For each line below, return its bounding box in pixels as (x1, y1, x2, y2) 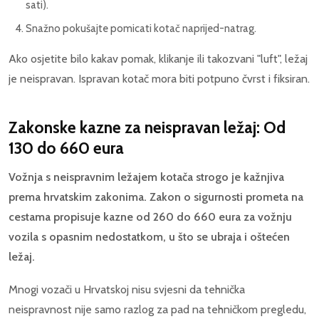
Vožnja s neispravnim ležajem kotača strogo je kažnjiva (9, 170, 284, 184)
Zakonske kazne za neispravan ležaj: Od (9, 117, 286, 138)
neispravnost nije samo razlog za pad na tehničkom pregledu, (9, 303, 306, 317)
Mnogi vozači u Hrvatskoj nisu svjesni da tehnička (9, 283, 245, 297)
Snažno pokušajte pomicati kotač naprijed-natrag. (26, 22, 256, 36)
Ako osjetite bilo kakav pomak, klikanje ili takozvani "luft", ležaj (9, 52, 308, 66)
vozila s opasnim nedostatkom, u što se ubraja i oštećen (9, 230, 290, 244)
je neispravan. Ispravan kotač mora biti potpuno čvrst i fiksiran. (9, 72, 310, 86)
